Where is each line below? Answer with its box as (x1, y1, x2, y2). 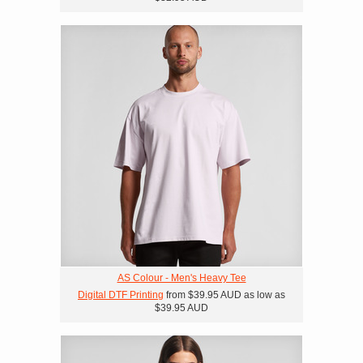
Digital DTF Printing (78, 289, 164, 301)
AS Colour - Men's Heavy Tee (117, 272, 246, 284)
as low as (241, 289, 285, 301)
